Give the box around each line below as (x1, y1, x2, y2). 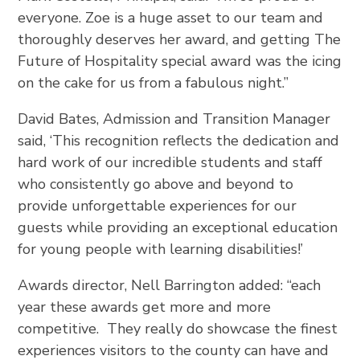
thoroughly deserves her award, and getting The (18, 29, 342, 49)
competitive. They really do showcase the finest (18, 318, 338, 338)
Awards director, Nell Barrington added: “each (18, 275, 321, 295)
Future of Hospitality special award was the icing (18, 51, 342, 71)
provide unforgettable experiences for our (18, 195, 297, 215)
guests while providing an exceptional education (18, 217, 338, 237)
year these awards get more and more (18, 297, 272, 317)
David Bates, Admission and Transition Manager (18, 108, 331, 129)
